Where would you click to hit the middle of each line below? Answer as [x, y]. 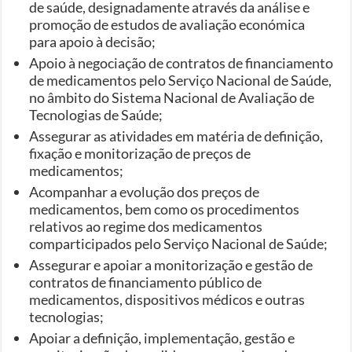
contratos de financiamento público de [146, 282]
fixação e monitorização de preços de [140, 153]
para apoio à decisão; [93, 41]
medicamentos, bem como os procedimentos [165, 209]
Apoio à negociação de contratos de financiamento [181, 62]
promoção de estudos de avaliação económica [167, 24]
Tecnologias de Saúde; [96, 114]
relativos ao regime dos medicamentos [146, 226]
